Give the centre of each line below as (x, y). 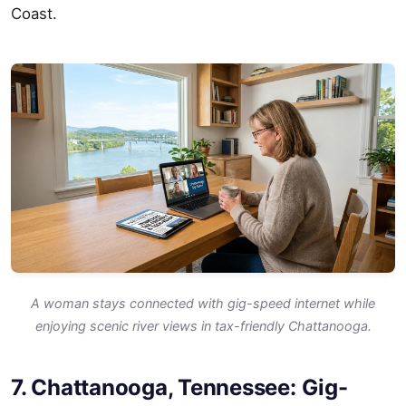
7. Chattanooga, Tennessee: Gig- (179, 388)
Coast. (34, 14)
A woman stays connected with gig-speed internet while (203, 304)
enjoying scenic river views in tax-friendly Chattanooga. (203, 326)
